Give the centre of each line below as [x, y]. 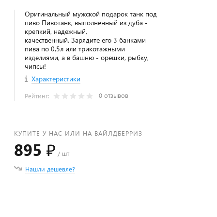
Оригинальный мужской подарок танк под [91, 14]
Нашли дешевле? [50, 169]
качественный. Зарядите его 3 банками [85, 40]
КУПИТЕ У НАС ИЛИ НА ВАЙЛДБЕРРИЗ [78, 133]
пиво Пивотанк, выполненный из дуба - [86, 23]
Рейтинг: [38, 96]
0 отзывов [114, 95]
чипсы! [36, 66]
